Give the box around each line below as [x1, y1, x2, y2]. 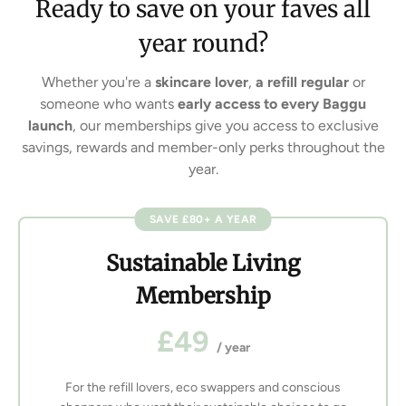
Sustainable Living [106, 249, 300, 278]
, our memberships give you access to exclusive [72, 117, 379, 135]
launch [27, 117, 72, 135]
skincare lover [154, 73, 248, 92]
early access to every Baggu [178, 95, 366, 113]
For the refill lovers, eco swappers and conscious [65, 380, 341, 396]
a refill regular [255, 73, 349, 92]
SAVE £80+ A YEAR [149, 213, 257, 227]
